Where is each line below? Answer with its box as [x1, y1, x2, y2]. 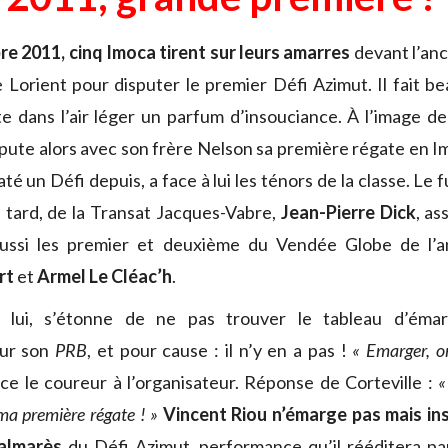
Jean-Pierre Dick [280, 201, 416, 224]
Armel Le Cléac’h [37, 265, 172, 288]
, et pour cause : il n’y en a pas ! [87, 339, 353, 362]
